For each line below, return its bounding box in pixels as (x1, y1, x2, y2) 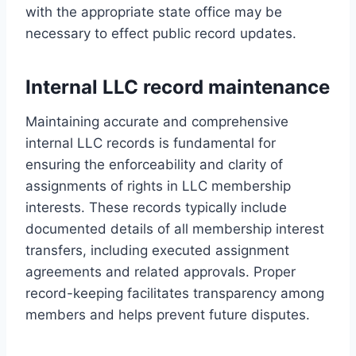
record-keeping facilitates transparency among (25, 284, 324, 301)
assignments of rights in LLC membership (25, 177, 291, 194)
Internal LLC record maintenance (25, 75, 330, 99)
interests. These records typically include (25, 199, 287, 215)
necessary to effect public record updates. (25, 25, 296, 41)
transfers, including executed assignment (25, 242, 289, 258)
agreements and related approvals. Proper (25, 263, 296, 280)
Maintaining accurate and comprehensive (25, 113, 288, 130)
